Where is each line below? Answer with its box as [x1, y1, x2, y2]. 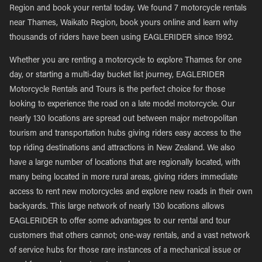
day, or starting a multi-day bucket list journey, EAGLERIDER [9, 71, 225, 80]
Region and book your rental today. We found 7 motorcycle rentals [9, 5, 247, 13]
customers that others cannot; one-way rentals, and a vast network [9, 232, 250, 240]
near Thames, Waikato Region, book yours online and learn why [9, 19, 238, 27]
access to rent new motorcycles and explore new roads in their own [9, 188, 253, 196]
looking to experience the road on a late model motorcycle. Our [9, 101, 235, 109]
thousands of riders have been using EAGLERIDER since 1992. [9, 34, 233, 42]
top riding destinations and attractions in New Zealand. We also [9, 144, 235, 153]
